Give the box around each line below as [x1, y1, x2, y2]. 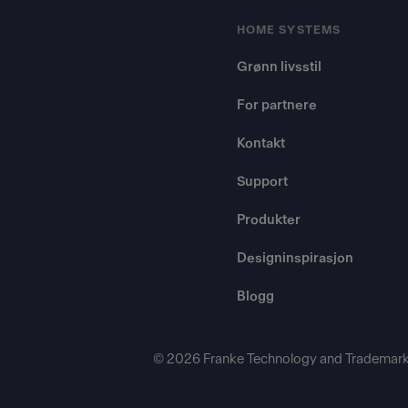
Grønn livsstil [237, 60, 321, 74]
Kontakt [237, 137, 285, 150]
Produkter [237, 213, 301, 227]
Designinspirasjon [237, 251, 353, 265]
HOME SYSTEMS [237, 25, 341, 36]
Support [237, 175, 288, 189]
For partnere [237, 98, 317, 112]
